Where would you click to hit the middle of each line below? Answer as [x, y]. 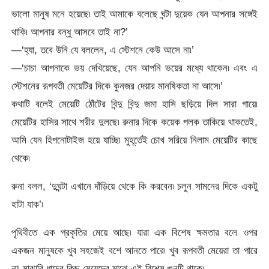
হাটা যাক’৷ [28, 204]
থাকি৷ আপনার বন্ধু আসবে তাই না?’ [70, 32]
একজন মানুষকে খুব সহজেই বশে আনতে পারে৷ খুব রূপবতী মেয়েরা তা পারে [134, 251]
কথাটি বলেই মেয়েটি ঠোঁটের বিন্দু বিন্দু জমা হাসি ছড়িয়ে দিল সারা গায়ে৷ [134, 104]
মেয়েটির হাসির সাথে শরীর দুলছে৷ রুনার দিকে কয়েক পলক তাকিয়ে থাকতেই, [134, 122]
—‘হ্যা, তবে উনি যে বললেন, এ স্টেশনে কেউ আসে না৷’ [103, 50]
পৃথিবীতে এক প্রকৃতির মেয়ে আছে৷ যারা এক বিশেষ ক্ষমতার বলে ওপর [134, 233]
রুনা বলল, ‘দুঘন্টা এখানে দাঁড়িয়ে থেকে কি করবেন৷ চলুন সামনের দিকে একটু [134, 186]
